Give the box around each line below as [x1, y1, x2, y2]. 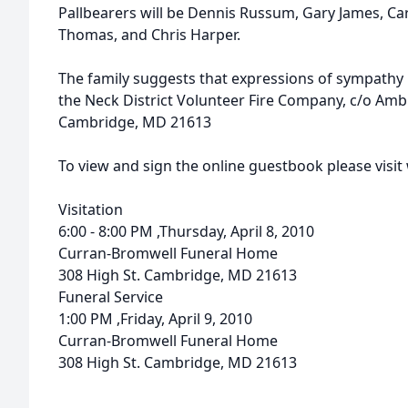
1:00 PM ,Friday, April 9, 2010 [58, 309, 252, 329]
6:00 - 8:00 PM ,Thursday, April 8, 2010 [58, 221, 314, 241]
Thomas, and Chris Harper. [58, 25, 240, 45]
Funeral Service [58, 287, 163, 307]
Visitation [58, 199, 123, 219]
